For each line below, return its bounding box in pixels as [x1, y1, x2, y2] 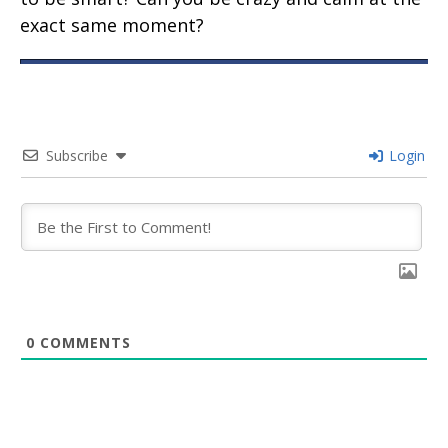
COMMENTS [35, 333, 131, 353]
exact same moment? [20, 13, 204, 38]
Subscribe [46, 146, 108, 166]
